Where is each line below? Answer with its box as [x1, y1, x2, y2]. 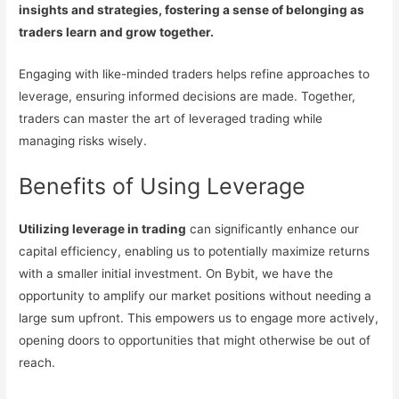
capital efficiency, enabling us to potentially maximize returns [19, 243, 370, 258]
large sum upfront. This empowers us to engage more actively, [19, 310, 379, 325]
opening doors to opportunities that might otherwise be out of [19, 332, 371, 347]
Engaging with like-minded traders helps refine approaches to [19, 66, 370, 81]
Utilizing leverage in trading [19, 221, 187, 236]
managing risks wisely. [19, 133, 148, 148]
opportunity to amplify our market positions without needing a [19, 288, 372, 303]
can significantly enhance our [186, 221, 360, 236]
